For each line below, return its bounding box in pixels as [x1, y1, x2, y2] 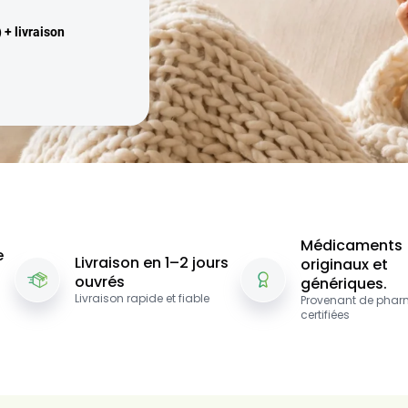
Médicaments [301, 235, 403, 257]
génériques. [301, 273, 387, 295]
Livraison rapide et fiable [75, 290, 209, 306]
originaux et [301, 254, 388, 276]
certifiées [301, 307, 350, 323]
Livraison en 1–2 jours [75, 251, 229, 273]
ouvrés [75, 270, 125, 292]
